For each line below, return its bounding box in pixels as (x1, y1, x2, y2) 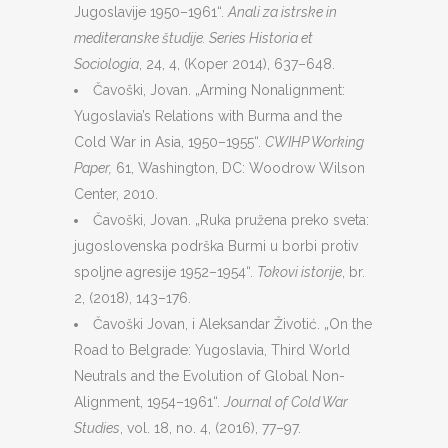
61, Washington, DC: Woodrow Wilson (112, 160, 365, 176)
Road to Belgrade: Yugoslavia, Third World (74, 342, 350, 358)
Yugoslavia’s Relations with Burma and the (74, 108, 342, 124)
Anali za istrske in (228, 4, 337, 20)
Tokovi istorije (257, 264, 342, 280)
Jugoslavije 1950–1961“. (74, 4, 228, 20)
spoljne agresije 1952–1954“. (74, 264, 257, 280)
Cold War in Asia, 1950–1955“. (74, 134, 265, 150)
